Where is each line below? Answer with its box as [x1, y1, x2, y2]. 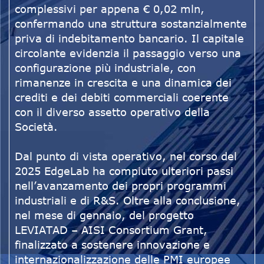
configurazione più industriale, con [15, 61, 196, 75]
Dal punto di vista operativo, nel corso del [15, 150, 237, 163]
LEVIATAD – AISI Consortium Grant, [15, 223, 207, 237]
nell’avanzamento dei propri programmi [15, 179, 226, 193]
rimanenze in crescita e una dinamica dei [15, 76, 232, 90]
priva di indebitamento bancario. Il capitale [15, 32, 244, 45]
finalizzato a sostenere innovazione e [15, 238, 210, 252]
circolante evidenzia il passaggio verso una [15, 47, 241, 60]
